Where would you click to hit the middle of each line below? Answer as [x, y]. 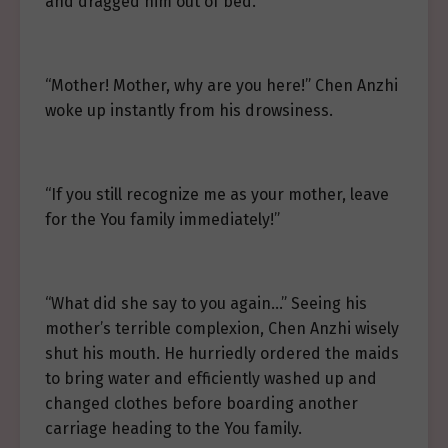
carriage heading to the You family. [173, 429]
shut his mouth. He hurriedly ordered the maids [222, 354]
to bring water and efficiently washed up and [211, 379]
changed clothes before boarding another [201, 404]
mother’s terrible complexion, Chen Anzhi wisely [222, 329]
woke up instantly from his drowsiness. [189, 111]
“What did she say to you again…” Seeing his [206, 304]
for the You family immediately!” [162, 220]
